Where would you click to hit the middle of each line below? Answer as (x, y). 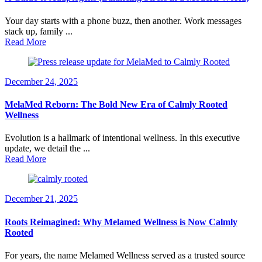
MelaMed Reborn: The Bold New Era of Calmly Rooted (116, 104)
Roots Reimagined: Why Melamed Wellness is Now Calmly (121, 222)
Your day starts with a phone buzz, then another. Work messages (123, 20)
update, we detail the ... (47, 149)
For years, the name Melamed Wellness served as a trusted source (125, 255)
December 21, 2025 (41, 199)
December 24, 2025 (41, 81)
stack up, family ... (39, 31)
